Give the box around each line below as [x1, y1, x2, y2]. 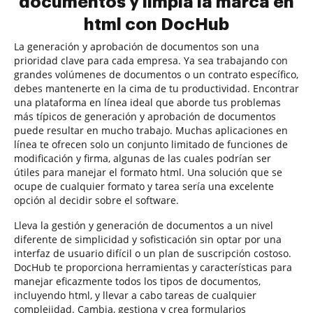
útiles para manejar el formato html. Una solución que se [14, 166, 282, 179]
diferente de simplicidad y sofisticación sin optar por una [14, 233, 282, 246]
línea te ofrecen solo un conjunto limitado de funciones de [14, 138, 288, 151]
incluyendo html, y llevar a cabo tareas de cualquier [14, 289, 256, 302]
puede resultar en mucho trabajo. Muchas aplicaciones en [14, 124, 288, 137]
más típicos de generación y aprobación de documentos [14, 110, 276, 123]
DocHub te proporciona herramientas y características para [14, 261, 292, 274]
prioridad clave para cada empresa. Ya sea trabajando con [14, 54, 288, 67]
